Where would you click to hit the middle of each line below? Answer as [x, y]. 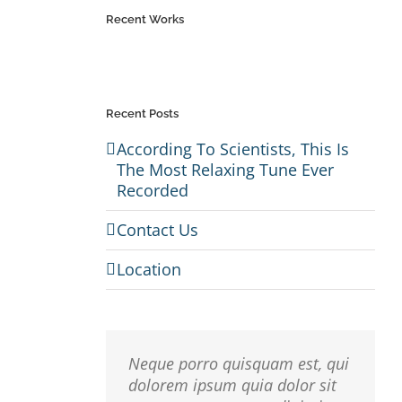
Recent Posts [142, 114]
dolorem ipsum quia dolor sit [232, 385]
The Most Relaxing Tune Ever [225, 169]
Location [149, 269]
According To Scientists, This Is [232, 149]
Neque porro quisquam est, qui [238, 363]
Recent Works [144, 19]
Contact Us [157, 229]
